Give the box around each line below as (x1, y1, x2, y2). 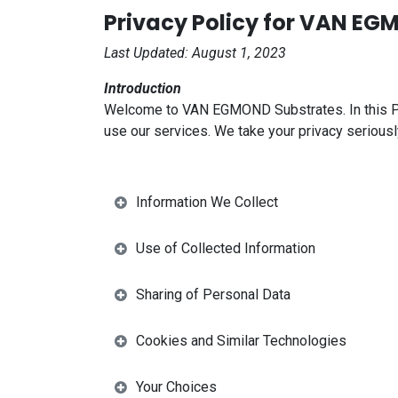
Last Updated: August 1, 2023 (104, 44, 293, 61)
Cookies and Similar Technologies (136, 332, 346, 349)
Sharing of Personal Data (136, 286, 291, 303)
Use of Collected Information (136, 240, 315, 257)
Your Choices (136, 378, 217, 395)
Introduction (104, 80, 181, 97)
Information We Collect (136, 194, 278, 211)
